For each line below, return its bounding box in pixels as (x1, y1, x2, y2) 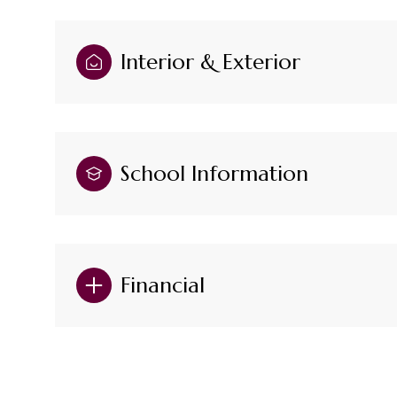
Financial (121, 271, 205, 299)
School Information (121, 160, 308, 187)
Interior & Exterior (121, 48, 300, 75)
